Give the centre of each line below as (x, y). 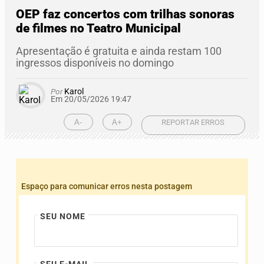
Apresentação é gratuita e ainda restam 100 (119, 52)
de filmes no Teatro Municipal (98, 29)
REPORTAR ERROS (193, 122)
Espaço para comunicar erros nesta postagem (107, 187)
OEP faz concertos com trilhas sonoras (125, 14)
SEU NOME (63, 217)
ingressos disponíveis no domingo (95, 63)
